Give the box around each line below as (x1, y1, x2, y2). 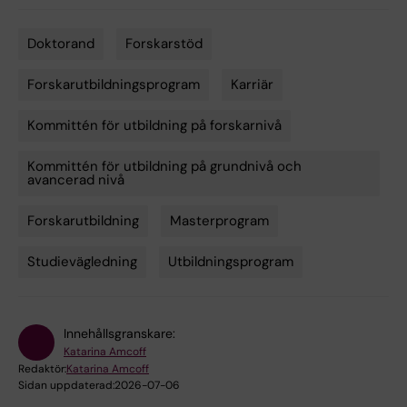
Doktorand (27, 35, 94, 54)
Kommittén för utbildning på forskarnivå (27, 116, 282, 135)
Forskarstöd (125, 35, 203, 54)
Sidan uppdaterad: (18, 378, 114, 393)
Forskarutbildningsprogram (27, 75, 200, 94)
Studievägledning (27, 253, 137, 272)
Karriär (231, 75, 273, 94)
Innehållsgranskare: (64, 325, 175, 342)
